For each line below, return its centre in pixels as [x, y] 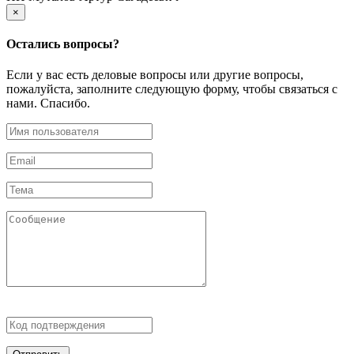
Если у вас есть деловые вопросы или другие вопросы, [155, 75]
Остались [35, 43]
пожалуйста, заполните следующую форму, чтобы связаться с [172, 89]
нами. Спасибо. [48, 104]
